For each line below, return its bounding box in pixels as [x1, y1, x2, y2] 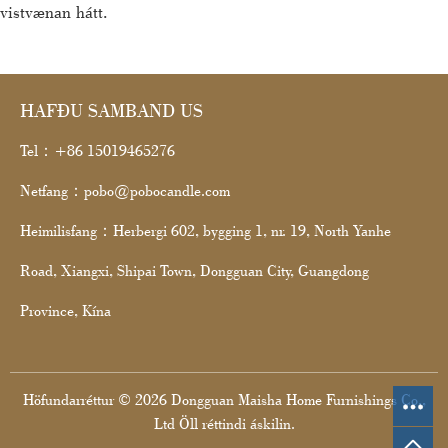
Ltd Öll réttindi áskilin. [153, 414, 295, 434]
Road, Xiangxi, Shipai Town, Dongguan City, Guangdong [20, 261, 369, 281]
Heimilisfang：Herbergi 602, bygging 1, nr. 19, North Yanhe [20, 221, 391, 241]
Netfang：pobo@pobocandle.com [20, 181, 230, 201]
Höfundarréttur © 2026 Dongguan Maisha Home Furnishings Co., [22, 390, 426, 410]
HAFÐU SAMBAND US [20, 98, 203, 123]
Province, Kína [20, 301, 111, 321]
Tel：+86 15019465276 [20, 141, 175, 161]
